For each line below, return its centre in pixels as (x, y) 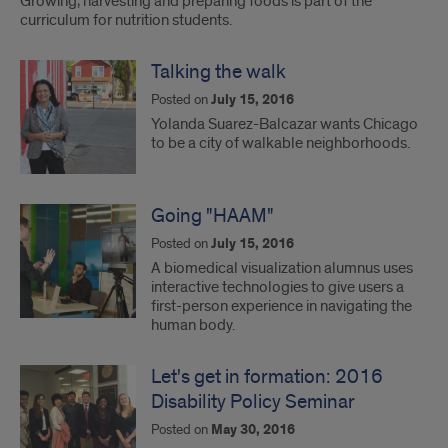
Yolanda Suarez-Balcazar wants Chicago (284, 124)
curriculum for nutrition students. (126, 20)
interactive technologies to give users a (277, 287)
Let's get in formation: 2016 (267, 377)
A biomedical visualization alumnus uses (282, 268)
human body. (193, 325)
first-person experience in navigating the (281, 306)
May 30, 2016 (253, 430)
